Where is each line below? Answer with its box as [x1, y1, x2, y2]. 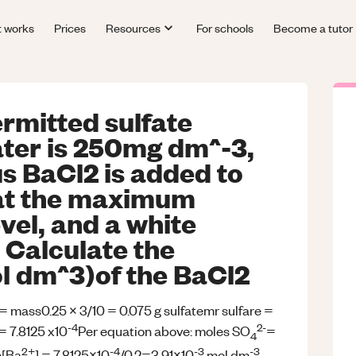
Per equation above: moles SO [78, 322, 250, 340]
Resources [106, 19, 161, 36]
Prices [54, 19, 87, 36]
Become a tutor [273, 19, 353, 36]
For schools [195, 19, 253, 36]
